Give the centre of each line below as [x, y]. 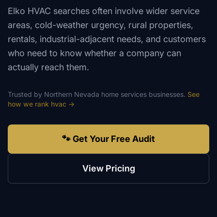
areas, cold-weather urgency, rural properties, [101, 25]
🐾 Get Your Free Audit [108, 139]
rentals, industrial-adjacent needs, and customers [107, 39]
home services [124, 94]
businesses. [166, 94]
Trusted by [26, 94]
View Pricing [108, 168]
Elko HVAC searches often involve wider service [104, 11]
